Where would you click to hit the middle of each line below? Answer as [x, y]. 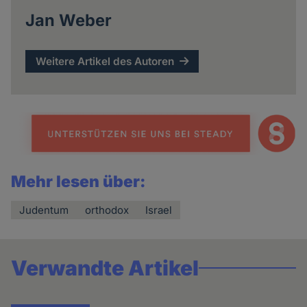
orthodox [107, 210]
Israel [159, 210]
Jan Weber [68, 20]
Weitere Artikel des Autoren [105, 61]
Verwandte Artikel [105, 268]
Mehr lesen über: [79, 181]
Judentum [44, 210]
